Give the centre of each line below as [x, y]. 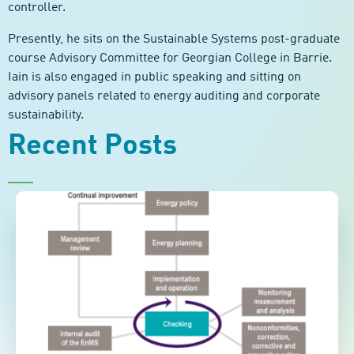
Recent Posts [92, 146]
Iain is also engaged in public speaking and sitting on [154, 77]
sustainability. [46, 115]
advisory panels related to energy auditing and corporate [164, 96]
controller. [37, 8]
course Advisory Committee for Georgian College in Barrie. [170, 58]
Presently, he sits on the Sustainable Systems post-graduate [174, 40]
